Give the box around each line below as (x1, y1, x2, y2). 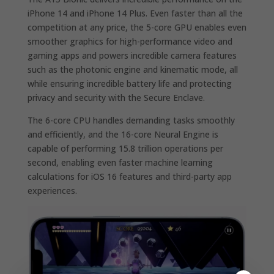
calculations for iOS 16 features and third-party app (27, 170, 232, 182)
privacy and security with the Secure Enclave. (27, 91, 205, 103)
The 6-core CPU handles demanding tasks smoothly (27, 114, 235, 126)
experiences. (27, 184, 77, 196)
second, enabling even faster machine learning (27, 156, 213, 168)
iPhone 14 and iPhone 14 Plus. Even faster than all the (27, 7, 243, 19)
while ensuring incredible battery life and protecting (27, 77, 232, 89)
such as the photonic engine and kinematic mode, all (27, 63, 238, 75)
